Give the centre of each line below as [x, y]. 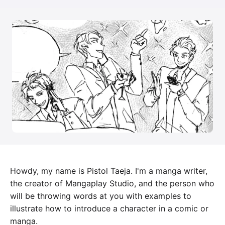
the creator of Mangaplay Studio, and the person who [112, 184]
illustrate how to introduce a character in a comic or [109, 209]
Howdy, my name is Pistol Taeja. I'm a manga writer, [109, 171]
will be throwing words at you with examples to [101, 196]
